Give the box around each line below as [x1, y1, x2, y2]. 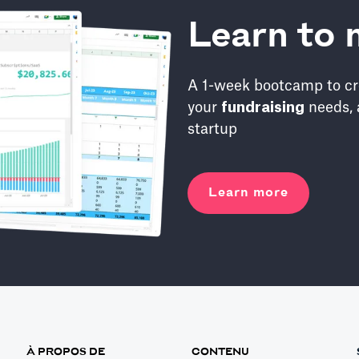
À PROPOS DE [26, 345, 106, 357]
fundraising [221, 100, 305, 115]
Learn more [208, 186, 288, 200]
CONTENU [191, 345, 249, 357]
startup [188, 122, 237, 137]
